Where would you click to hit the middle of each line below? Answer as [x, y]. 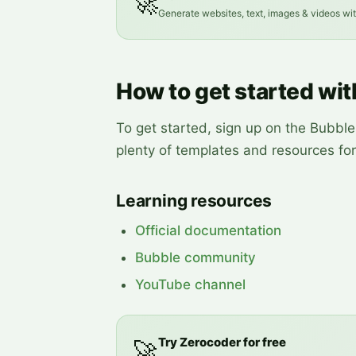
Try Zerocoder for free [222, 342]
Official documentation [208, 230]
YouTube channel [190, 284]
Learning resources [194, 200]
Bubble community [195, 257]
